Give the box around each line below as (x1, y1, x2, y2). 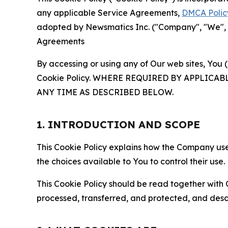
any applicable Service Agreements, (37, 8, 182, 18)
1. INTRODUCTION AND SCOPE (37, 118, 200, 131)
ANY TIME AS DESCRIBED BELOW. (37, 87, 174, 98)
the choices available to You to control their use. (37, 156, 225, 167)
